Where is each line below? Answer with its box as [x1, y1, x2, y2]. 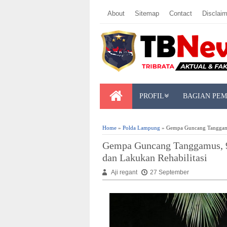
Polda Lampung [123, 125, 160, 131]
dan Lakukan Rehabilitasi [102, 152, 207, 163]
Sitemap [135, 10, 159, 17]
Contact [169, 10, 192, 17]
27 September [150, 169, 189, 176]
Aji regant [111, 169, 139, 176]
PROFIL [139, 92, 164, 100]
